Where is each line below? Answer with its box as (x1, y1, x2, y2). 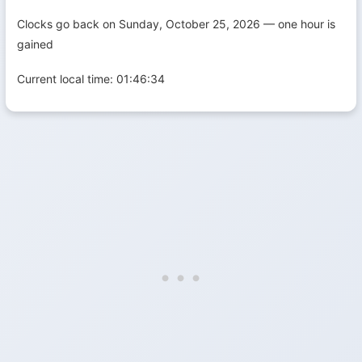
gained (17, 36, 53, 51)
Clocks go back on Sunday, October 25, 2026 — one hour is (17, 16, 335, 31)
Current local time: (17, 71, 116, 86)
